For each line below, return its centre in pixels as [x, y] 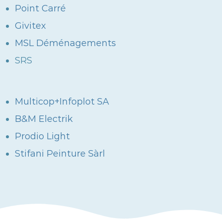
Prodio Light [42, 137]
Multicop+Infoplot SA [62, 102]
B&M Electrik [44, 119]
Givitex [30, 26]
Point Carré [40, 9]
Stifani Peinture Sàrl [60, 154]
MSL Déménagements [65, 43]
